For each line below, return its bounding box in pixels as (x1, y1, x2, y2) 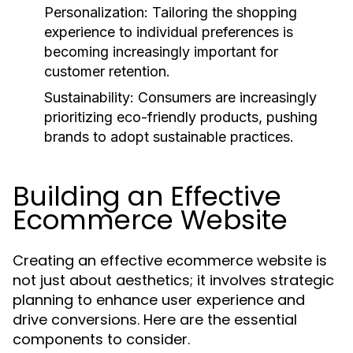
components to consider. (13, 329, 190, 349)
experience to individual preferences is (44, 24, 293, 40)
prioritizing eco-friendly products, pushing (44, 109, 318, 125)
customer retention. (44, 63, 170, 80)
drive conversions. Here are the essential (13, 310, 297, 329)
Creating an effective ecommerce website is (13, 251, 327, 270)
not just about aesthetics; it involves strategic (13, 270, 334, 290)
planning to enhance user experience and (13, 290, 305, 310)
